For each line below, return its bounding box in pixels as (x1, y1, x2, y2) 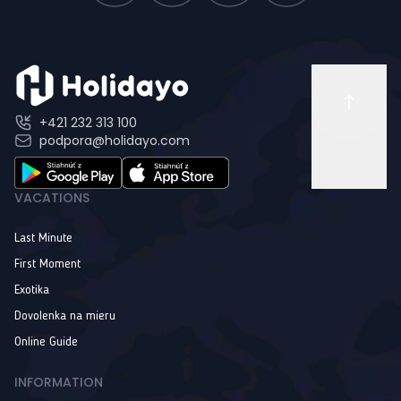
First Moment (14, 258, 81, 271)
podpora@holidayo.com (39, 132, 190, 150)
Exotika (14, 284, 49, 297)
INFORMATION (14, 373, 103, 392)
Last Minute (14, 232, 73, 245)
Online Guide (14, 336, 78, 349)
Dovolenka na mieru (14, 310, 115, 323)
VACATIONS (14, 189, 90, 208)
